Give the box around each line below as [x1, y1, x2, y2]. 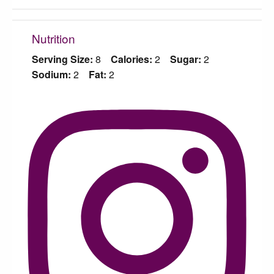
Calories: [111, 51, 152, 66]
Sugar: [170, 51, 201, 66]
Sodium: [32, 67, 71, 81]
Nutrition [32, 29, 75, 46]
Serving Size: [32, 51, 93, 66]
